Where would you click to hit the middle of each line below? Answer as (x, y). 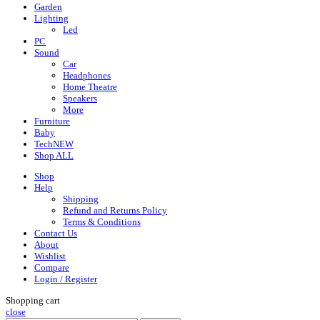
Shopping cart (33, 300)
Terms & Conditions (102, 222)
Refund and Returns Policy (115, 211)
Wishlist (50, 256)
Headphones (87, 75)
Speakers (80, 98)
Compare (52, 268)
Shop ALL (54, 155)
